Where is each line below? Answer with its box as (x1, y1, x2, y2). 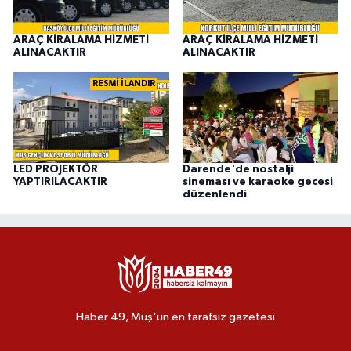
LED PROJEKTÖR (13, 163, 98, 175)
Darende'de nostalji (182, 163, 294, 175)
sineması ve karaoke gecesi (182, 175, 333, 187)
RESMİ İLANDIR (92, 78, 155, 88)
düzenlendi (182, 188, 247, 200)
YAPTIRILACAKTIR (13, 175, 107, 187)
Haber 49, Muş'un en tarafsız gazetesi (76, 310, 275, 323)
